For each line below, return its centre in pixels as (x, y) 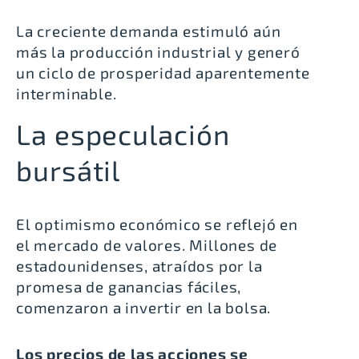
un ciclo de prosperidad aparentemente (163, 73)
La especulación (123, 133)
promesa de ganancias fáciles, (129, 286)
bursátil (69, 169)
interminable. (67, 94)
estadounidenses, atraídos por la (139, 265)
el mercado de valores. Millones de (147, 244)
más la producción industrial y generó (158, 52)
